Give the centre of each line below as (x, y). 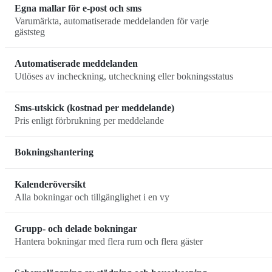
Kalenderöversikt (50, 185)
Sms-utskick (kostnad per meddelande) (94, 108)
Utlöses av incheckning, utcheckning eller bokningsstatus (124, 76)
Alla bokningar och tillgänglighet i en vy (92, 197)
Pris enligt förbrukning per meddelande (89, 120)
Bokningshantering (54, 152)
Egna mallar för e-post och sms (78, 8)
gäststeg (30, 32)
